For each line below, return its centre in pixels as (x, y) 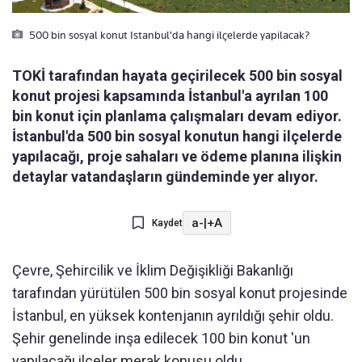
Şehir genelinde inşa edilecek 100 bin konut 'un (161, 339)
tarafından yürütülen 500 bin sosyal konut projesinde (180, 293)
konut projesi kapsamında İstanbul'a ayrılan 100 (170, 96)
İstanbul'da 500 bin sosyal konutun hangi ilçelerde (177, 137)
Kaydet (167, 223)
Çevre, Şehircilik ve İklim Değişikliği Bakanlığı (153, 271)
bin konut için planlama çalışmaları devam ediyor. (177, 116)
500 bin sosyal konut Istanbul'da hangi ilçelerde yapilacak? (168, 35)
